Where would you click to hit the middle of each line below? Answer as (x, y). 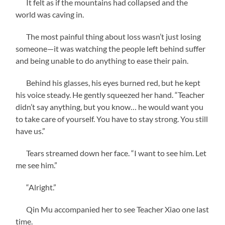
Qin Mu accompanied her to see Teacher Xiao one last (113, 209)
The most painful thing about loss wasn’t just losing (108, 36)
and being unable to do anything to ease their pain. (102, 60)
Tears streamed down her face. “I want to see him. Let (111, 153)
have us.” (31, 131)
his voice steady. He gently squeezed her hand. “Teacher (110, 94)
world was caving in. (50, 14)
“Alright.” (36, 187)
